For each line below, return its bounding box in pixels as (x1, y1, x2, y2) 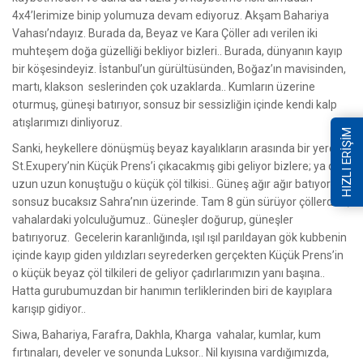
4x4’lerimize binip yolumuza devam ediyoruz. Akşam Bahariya (12, 8, 329, 22)
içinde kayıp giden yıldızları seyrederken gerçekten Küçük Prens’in (12, 248, 344, 262)
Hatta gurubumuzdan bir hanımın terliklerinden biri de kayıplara (12, 284, 332, 297)
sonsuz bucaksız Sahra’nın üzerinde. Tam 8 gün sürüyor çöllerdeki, (12, 194, 350, 208)
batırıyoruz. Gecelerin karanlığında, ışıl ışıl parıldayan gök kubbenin (12, 230, 347, 244)
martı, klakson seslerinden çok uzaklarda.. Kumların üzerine (12, 79, 315, 93)
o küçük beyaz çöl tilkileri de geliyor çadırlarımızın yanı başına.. (12, 266, 325, 280)
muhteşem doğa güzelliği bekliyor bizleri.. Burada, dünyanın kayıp (12, 44, 343, 58)
